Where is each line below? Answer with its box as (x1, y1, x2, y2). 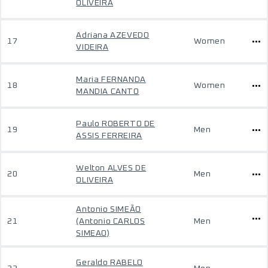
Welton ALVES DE (76, 164, 147, 172)
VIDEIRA (76, 43, 109, 51)
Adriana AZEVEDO (76, 31, 150, 39)
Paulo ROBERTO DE (76, 120, 155, 128)
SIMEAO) (76, 229, 110, 237)
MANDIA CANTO (76, 87, 139, 96)
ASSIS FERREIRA (76, 132, 142, 140)
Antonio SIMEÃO (76, 205, 141, 214)
